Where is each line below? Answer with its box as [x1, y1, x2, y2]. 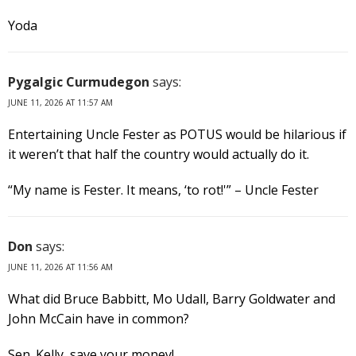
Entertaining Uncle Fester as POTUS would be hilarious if [8, 125, 346, 143]
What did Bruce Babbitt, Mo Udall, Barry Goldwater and [8, 289, 335, 308]
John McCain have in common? [8, 309, 189, 327]
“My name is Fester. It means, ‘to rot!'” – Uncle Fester [8, 180, 319, 199]
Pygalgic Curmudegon [8, 72, 149, 91]
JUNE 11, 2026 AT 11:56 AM [8, 261, 113, 273]
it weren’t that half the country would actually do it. [8, 145, 309, 163]
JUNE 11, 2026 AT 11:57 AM [8, 96, 113, 108]
